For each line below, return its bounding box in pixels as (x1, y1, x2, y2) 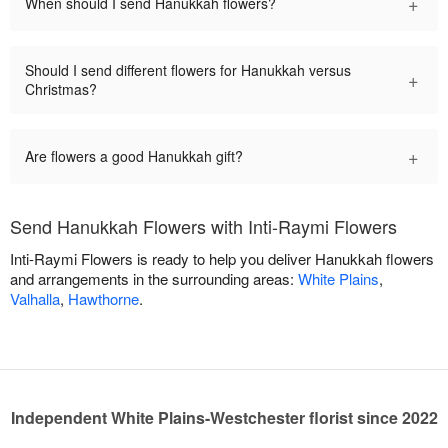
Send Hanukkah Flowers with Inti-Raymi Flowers (10, 212, 397, 239)
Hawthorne (68, 287, 139, 309)
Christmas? (25, 78, 97, 99)
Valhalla (10, 287, 60, 309)
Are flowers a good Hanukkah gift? (25, 145, 243, 166)
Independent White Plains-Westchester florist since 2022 (10, 405, 438, 429)
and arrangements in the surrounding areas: (10, 267, 298, 289)
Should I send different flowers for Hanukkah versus (25, 59, 351, 80)
